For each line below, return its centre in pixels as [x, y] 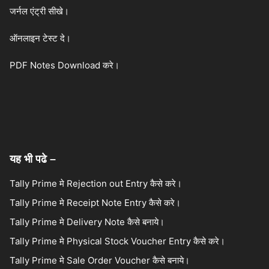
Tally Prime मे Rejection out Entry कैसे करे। [96, 184]
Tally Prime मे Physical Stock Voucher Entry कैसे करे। [117, 241]
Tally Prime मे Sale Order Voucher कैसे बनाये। [100, 261]
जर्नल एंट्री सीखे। [41, 11]
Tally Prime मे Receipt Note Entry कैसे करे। [95, 203]
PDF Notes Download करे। [65, 65]
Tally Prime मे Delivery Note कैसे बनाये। [87, 222]
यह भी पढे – [33, 159]
